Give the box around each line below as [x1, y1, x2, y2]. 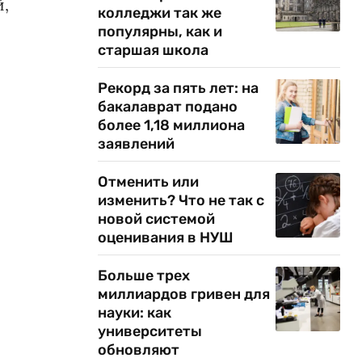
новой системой [98, 210, 215, 228]
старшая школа [98, 41, 208, 59]
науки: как [98, 304, 171, 322]
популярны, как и [98, 23, 222, 40]
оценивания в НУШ [98, 229, 234, 246]
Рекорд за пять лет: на [98, 79, 259, 97]
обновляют [98, 341, 179, 359]
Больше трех [98, 267, 190, 284]
